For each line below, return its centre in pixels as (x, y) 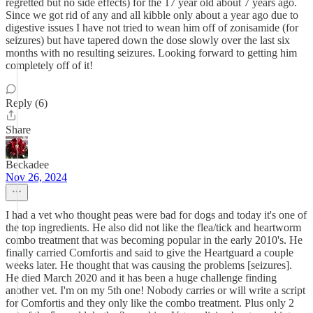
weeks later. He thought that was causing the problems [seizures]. (149, 265)
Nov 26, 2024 (36, 177)
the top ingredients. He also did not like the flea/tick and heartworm (153, 227)
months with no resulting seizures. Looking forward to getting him (151, 53)
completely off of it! (49, 65)
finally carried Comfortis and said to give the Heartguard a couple (150, 253)
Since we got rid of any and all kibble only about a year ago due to (152, 15)
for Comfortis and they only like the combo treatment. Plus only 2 (150, 303)
